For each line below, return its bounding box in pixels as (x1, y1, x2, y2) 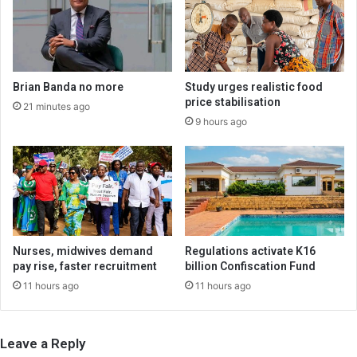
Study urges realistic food (185, 80, 323, 94)
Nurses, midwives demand (13, 244, 153, 257)
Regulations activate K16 (185, 244, 316, 257)
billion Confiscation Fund (185, 259, 316, 273)
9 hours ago (195, 116, 247, 128)
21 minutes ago (23, 100, 90, 113)
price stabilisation (185, 96, 280, 109)
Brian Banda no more (13, 80, 124, 94)
